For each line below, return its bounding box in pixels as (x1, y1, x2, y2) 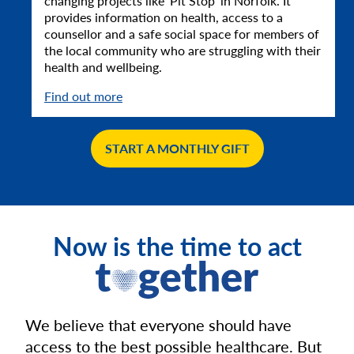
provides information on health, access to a (44, 7, 283, 26)
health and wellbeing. (44, 57, 162, 76)
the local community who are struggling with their (44, 40, 321, 59)
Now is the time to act (52, 227, 302, 264)
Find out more (44, 86, 122, 105)
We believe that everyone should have (25, 313, 292, 336)
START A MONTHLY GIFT (104, 138, 250, 157)
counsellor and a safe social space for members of (44, 24, 319, 43)
